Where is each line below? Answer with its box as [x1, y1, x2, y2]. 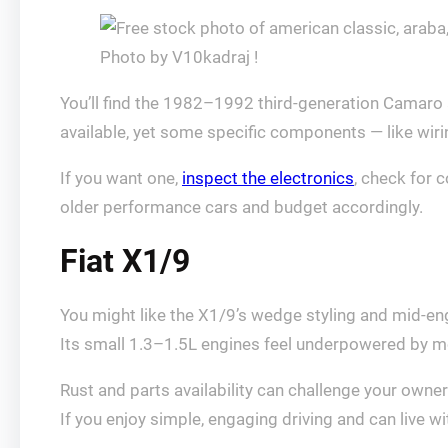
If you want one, [60, 168, 182, 188]
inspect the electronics [182, 168, 354, 188]
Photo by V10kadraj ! [100, 47, 258, 67]
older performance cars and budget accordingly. [60, 197, 423, 217]
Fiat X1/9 [60, 242, 190, 280]
